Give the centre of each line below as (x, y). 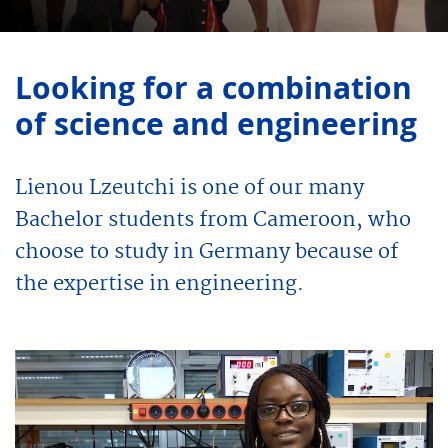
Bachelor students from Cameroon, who (213, 219)
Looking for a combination (213, 87)
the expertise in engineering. (159, 283)
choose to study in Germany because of (206, 251)
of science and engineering (216, 123)
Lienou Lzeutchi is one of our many (189, 187)
